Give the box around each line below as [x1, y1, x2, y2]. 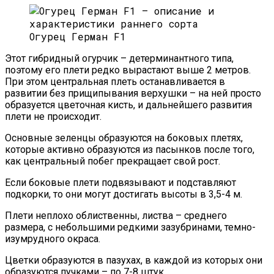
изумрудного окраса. [5, 233, 100, 245]
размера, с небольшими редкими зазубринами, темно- [5, 221, 256, 234]
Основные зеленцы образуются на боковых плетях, [5, 132, 243, 144]
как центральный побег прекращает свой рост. [5, 155, 220, 168]
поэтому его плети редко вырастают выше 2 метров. [5, 64, 251, 76]
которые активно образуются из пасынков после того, [5, 144, 254, 156]
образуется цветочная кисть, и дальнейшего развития [5, 99, 252, 111]
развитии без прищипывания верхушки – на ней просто [5, 87, 261, 100]
